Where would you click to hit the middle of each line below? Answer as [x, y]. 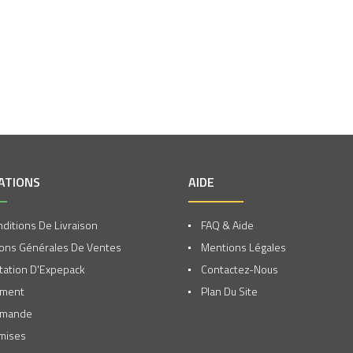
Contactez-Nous [238, 269]
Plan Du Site [228, 291]
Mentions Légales [242, 247]
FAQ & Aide [226, 225]
